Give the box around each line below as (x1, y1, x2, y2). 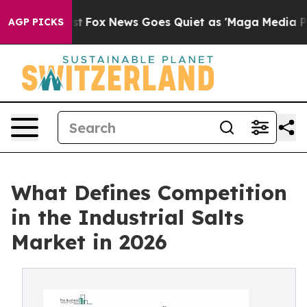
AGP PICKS (8, 16, 64, 28)
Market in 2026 (11, 229, 167, 255)
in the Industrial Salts (11, 204, 244, 230)
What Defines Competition (11, 180, 287, 206)
